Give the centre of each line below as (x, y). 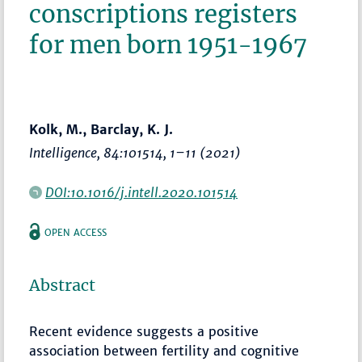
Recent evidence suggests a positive (144, 332)
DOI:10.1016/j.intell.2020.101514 (142, 193)
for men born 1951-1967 (168, 45)
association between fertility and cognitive (164, 351)
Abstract (63, 286)
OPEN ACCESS (76, 233)
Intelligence (63, 153)
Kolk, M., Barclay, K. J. (101, 130)
